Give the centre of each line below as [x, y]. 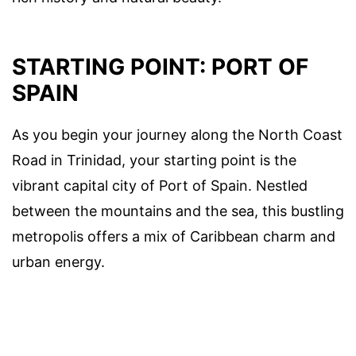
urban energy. [58, 262]
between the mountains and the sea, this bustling [178, 211]
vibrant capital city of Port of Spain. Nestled [160, 186]
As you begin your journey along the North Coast [177, 135]
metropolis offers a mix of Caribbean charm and [174, 237]
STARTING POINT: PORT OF [160, 67]
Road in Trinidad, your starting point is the [154, 161]
